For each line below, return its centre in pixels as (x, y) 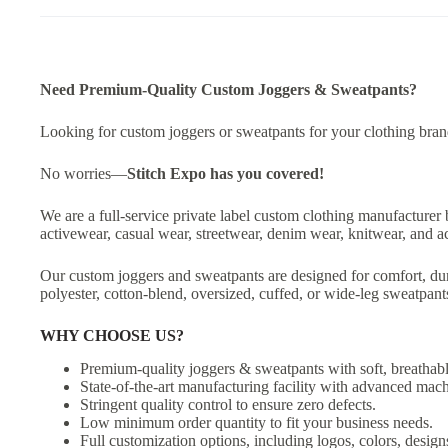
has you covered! (267, 173)
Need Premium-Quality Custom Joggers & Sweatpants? (228, 89)
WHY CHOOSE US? (112, 335)
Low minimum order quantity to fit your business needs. (256, 422)
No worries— (83, 173)
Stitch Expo (166, 173)
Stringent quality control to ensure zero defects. (228, 404)
